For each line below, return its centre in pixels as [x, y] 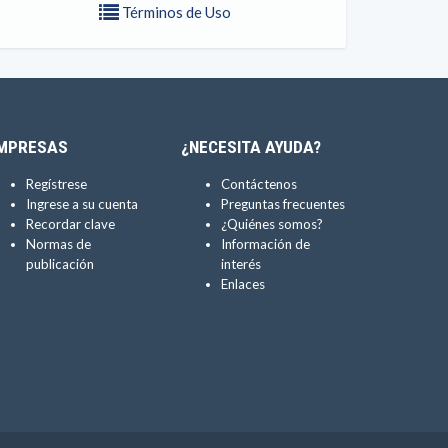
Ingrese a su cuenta [82, 204]
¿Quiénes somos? [272, 224]
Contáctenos [259, 184]
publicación [60, 264]
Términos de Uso [174, 12]
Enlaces [243, 284]
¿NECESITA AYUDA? [251, 147]
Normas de [58, 244]
